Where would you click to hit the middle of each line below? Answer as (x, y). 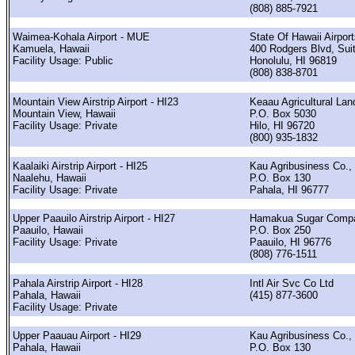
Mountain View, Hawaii (64, 113)
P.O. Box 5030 (283, 113)
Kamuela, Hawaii (51, 49)
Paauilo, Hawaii (48, 231)
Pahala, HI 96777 (289, 189)
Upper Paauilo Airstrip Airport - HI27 (94, 219)
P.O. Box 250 (280, 231)
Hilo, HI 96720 (282, 125)
